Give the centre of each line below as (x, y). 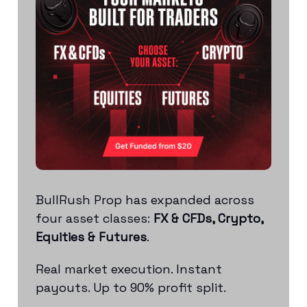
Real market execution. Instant (129, 269)
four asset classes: (95, 218)
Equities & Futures (91, 236)
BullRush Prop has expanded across (145, 199)
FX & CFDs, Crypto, (208, 218)
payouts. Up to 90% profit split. (133, 287)
